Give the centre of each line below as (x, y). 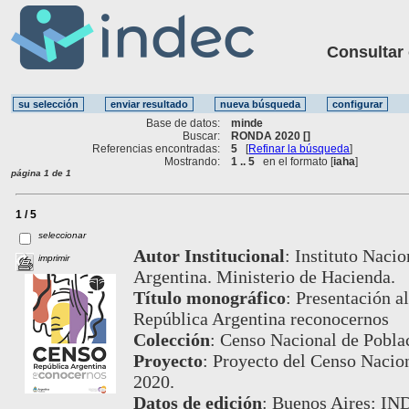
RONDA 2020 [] (271, 136)
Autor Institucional (209, 255)
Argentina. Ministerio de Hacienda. (264, 276)
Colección (171, 339)
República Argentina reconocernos (261, 318)
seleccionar (63, 235)
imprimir (54, 257)
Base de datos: (184, 123)
